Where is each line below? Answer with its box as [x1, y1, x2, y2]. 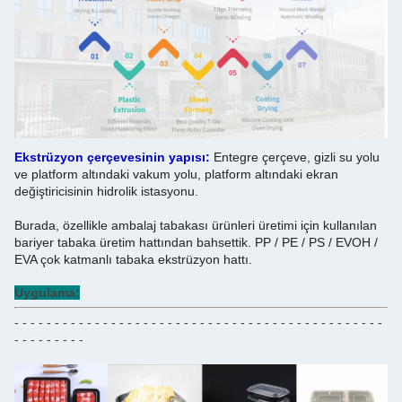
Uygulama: [14, 284, 80, 300]
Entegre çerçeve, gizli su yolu [214, 149, 380, 164]
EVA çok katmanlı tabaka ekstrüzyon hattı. [14, 251, 252, 267]
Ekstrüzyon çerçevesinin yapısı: [14, 149, 210, 164]
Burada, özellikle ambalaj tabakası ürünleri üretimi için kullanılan [14, 217, 377, 232]
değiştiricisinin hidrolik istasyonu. [14, 183, 198, 198]
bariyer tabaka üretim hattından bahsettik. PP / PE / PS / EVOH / [14, 234, 378, 249]
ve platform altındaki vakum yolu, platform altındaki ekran [14, 166, 338, 181]
